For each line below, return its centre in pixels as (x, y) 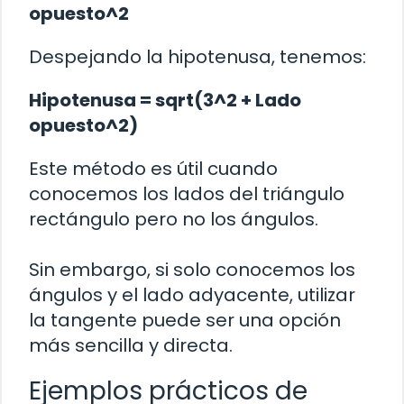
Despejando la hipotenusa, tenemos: (197, 57)
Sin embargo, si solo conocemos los (192, 270)
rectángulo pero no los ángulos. (174, 220)
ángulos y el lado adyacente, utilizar (192, 295)
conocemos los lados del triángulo (187, 194)
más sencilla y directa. (131, 346)
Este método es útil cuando (153, 169)
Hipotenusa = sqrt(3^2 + (142, 101)
